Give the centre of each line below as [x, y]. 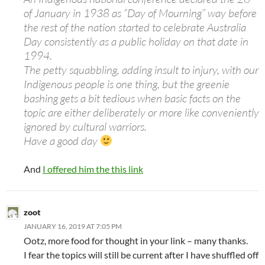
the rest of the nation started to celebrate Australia [135, 27]
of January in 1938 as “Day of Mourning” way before [140, 13]
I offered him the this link [93, 169]
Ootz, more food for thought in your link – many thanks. [136, 240]
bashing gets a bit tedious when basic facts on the [132, 98]
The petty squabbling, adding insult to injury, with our [141, 70]
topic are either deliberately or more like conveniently [141, 112]
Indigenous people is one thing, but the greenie [127, 84]
